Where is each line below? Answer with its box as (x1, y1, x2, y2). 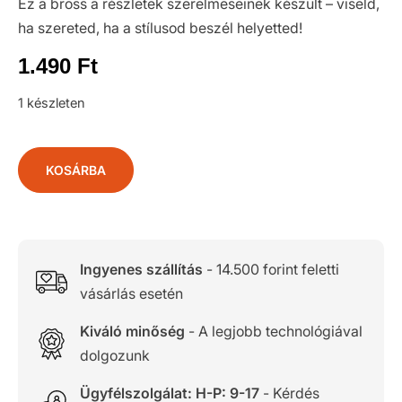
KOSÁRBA (46, 162, 106, 178)
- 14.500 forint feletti (202, 260, 339, 278)
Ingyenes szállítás (79, 260, 203, 278)
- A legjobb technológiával (184, 322, 363, 340)
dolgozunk (79, 346, 150, 364)
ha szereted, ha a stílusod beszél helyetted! (18, 19, 302, 37)
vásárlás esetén (79, 284, 183, 302)
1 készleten (18, 95, 85, 111)
